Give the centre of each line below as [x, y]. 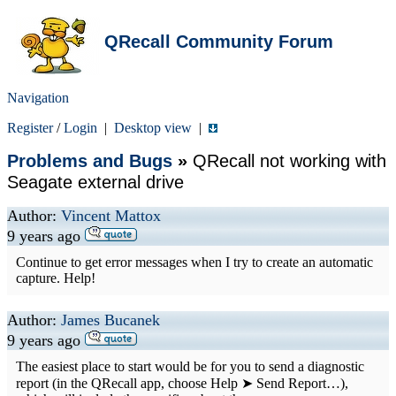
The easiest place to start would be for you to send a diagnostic [190, 366]
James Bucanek [110, 320]
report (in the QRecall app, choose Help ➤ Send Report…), [182, 383]
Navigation [38, 98]
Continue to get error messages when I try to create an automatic [194, 262]
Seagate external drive [95, 182]
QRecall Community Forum [219, 42]
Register [30, 128]
